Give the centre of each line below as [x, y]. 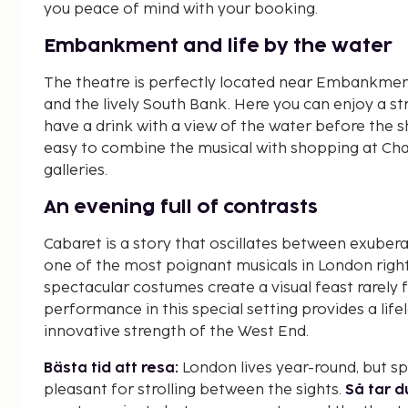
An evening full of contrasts [181, 207]
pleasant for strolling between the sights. [194, 390]
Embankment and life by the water [218, 46]
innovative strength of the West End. [176, 331]
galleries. [76, 170]
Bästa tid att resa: [111, 368]
